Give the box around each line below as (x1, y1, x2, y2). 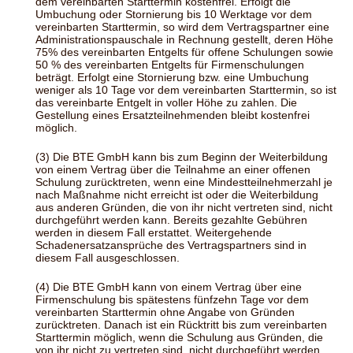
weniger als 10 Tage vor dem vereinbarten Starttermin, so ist (35, 84, 336, 97)
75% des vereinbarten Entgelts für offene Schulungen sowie (35, 46, 333, 59)
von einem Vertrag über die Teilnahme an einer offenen (35, 163, 310, 176)
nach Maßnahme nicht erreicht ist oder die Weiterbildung (35, 188, 318, 202)
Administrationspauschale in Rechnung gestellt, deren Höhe (35, 33, 333, 46)
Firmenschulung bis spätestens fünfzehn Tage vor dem (35, 293, 309, 307)
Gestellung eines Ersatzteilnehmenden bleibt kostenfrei (35, 109, 310, 122)
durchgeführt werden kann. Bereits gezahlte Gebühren (35, 214, 307, 227)
